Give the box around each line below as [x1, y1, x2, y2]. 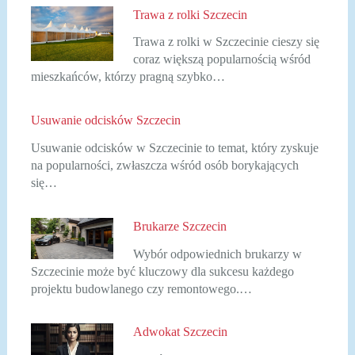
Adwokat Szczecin [133, 325, 228, 339]
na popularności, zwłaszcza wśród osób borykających [30, 158, 299, 173]
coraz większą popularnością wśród [133, 52, 311, 67]
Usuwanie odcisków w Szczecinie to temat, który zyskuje [30, 141, 319, 155]
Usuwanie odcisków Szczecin [30, 113, 181, 128]
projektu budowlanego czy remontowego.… [30, 281, 252, 296]
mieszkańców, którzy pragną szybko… [30, 70, 225, 84]
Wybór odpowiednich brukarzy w [133, 246, 303, 261]
